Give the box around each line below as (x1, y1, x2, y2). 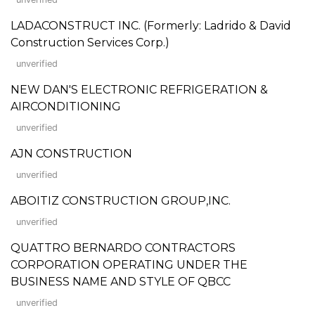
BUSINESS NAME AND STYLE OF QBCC (11, 274, 231, 288)
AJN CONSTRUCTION (11, 146, 132, 160)
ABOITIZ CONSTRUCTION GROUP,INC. (11, 193, 231, 207)
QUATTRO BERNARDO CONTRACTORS (11, 240, 236, 255)
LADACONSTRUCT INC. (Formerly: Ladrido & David (11, 18, 291, 32)
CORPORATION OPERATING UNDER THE (11, 257, 247, 271)
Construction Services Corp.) (11, 35, 169, 49)
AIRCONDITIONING (11, 99, 121, 113)
